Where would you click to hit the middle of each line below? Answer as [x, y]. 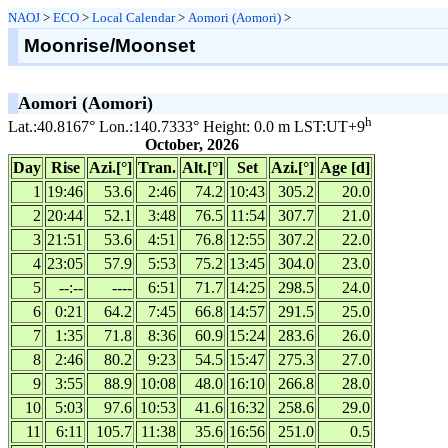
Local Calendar [133, 17]
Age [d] [345, 168]
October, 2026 [191, 145]
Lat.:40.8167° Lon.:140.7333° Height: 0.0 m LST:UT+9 [186, 127]
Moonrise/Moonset [109, 45]
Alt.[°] [202, 168]
